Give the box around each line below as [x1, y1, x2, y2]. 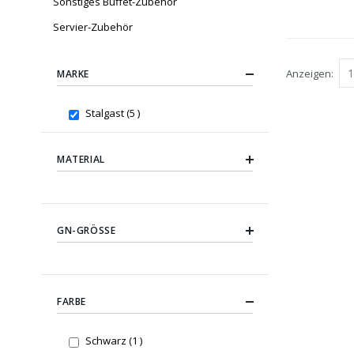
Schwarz [85, 333, 129, 348]
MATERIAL [57, 153, 105, 167]
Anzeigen [286, 66, 331, 81]
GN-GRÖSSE [57, 224, 111, 238]
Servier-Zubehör [53, 20, 133, 35]
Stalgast [85, 106, 126, 121]
